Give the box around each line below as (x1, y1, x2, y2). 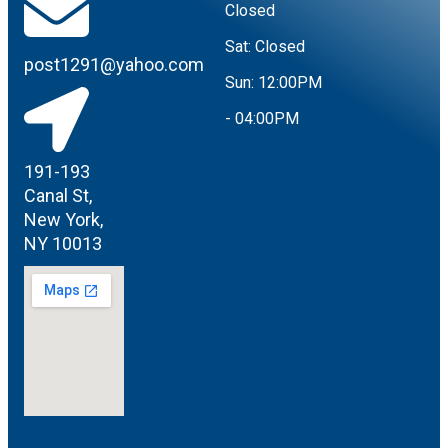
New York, (24, 209, 103, 231)
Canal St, (24, 185, 92, 207)
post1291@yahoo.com (24, 54, 204, 75)
